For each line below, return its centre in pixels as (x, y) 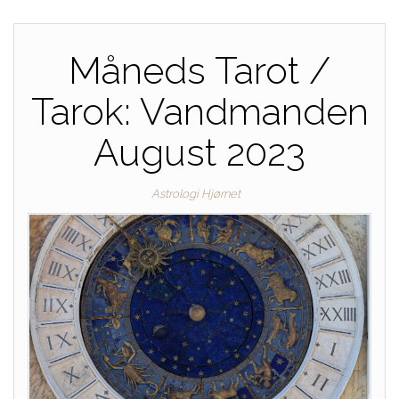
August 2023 (199, 152)
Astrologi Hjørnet (196, 193)
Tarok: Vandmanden (199, 111)
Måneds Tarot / (199, 70)
